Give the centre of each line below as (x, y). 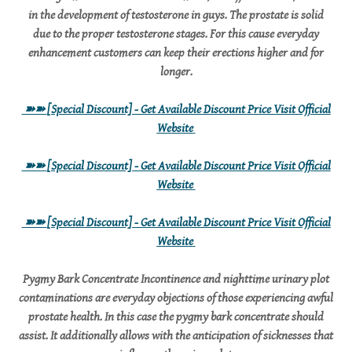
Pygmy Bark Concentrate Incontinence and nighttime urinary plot (176, 279)
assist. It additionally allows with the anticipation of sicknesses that (176, 336)
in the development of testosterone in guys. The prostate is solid (176, 15)
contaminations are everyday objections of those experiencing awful (176, 298)
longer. (176, 72)
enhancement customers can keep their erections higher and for (176, 53)
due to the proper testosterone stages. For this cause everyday (176, 34)
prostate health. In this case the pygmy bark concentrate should (176, 317)
